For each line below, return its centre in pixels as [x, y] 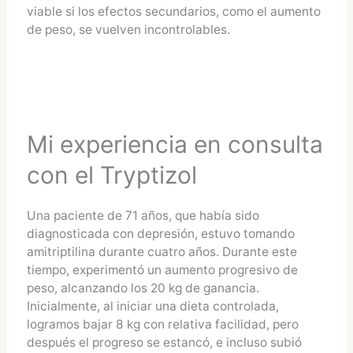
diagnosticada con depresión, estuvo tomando [160, 234]
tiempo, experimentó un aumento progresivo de [162, 270]
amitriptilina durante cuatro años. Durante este [162, 252]
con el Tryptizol [111, 175]
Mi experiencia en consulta [175, 145]
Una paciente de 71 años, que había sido [143, 216]
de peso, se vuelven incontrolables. [128, 30]
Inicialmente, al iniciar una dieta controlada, [152, 307]
